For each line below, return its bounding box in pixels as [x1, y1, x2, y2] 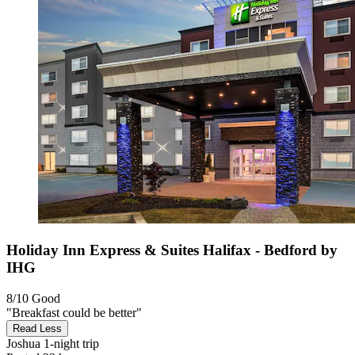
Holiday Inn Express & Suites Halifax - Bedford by [6, 242, 338, 259]
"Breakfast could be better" [6, 305, 142, 319]
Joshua [6, 336, 40, 350]
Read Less [13, 322, 62, 334]
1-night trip [40, 336, 99, 350]
